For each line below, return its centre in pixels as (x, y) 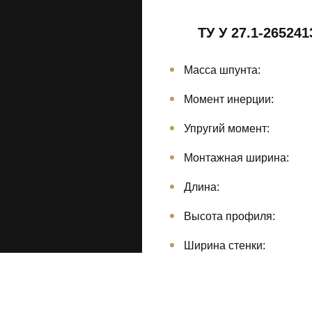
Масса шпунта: (222, 70)
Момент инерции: (229, 100)
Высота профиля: (229, 217)
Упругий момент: (227, 129)
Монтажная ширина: (236, 158)
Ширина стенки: (225, 246)
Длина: (202, 187)
